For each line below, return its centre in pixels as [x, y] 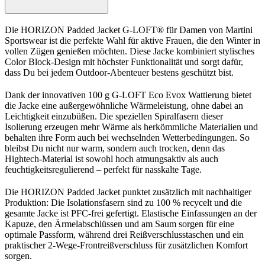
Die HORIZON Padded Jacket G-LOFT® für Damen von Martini [129, 30]
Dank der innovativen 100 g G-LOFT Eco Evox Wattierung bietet [128, 95]
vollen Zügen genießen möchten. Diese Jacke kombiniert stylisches [130, 51]
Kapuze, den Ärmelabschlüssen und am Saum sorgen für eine [119, 224]
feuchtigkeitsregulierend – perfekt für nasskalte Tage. [103, 169]
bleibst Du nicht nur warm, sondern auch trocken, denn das [115, 148]
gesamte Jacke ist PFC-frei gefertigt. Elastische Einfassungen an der [131, 213]
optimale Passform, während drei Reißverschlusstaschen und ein [124, 234]
